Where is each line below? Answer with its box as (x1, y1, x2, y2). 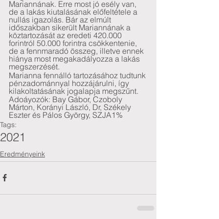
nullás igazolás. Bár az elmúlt (9, 15, 113, 24)
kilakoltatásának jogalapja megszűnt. (9, 86, 138, 96)
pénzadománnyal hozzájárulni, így (9, 78, 131, 88)
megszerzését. (9, 62, 62, 71)
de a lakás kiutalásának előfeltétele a (9, 7, 139, 17)
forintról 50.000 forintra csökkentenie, (9, 38, 139, 48)
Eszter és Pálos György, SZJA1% (9, 110, 123, 120)
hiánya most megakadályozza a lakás (9, 54, 142, 64)
